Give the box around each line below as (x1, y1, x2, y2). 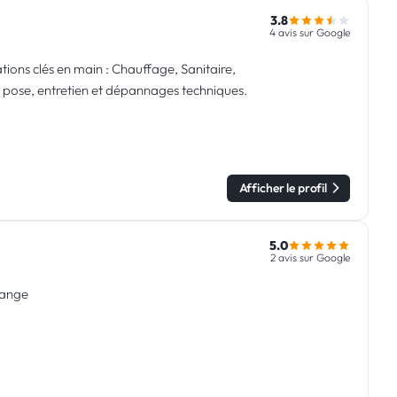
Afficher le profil (238, 180, 327, 196)
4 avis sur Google (269, 26, 350, 39)
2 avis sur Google (270, 251, 350, 264)
